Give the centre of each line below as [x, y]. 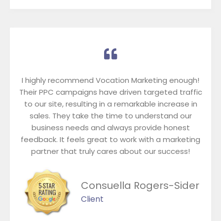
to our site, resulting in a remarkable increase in [110, 104]
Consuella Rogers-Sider [140, 186]
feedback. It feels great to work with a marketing [110, 139]
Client [92, 199]
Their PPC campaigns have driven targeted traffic [110, 92]
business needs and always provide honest [110, 127]
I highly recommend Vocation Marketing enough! [110, 80]
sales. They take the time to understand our [110, 115]
